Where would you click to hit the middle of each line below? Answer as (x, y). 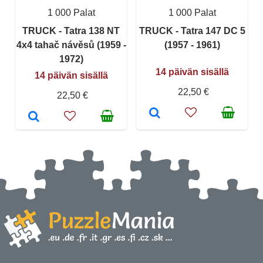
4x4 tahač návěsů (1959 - (71, 45)
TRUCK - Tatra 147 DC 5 (192, 31)
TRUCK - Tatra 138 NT (71, 31)
